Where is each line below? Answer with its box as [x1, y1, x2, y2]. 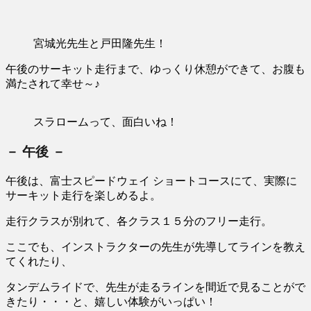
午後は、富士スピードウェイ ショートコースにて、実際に [6, 174, 297, 187]
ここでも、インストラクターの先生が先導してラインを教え [6, 240, 305, 253]
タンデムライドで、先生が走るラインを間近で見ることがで [6, 280, 305, 293]
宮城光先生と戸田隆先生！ [33, 37, 167, 50]
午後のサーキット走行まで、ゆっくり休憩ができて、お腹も [6, 63, 305, 76]
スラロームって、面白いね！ [33, 116, 178, 128]
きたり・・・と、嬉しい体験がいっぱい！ [6, 295, 217, 308]
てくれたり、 [6, 255, 72, 267]
